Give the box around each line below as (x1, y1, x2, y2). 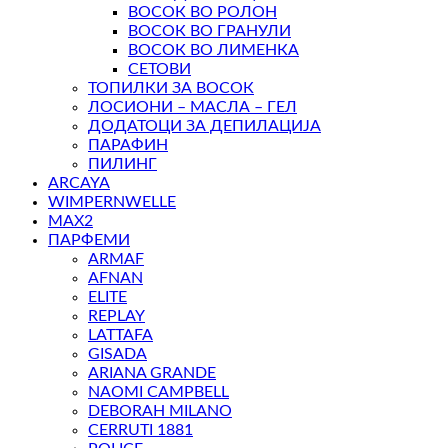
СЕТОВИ (128, 61, 191, 78)
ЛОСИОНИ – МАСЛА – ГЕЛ (88, 99, 297, 116)
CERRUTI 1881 (88, 422, 193, 439)
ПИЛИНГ (88, 156, 157, 173)
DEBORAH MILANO (88, 403, 232, 420)
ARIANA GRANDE (88, 365, 216, 382)
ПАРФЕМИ (48, 232, 130, 249)
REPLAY (88, 308, 145, 325)
